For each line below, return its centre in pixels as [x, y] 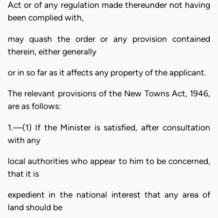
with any [24, 140]
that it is [23, 173]
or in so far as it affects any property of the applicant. [107, 72]
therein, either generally [52, 51]
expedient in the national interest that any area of [109, 195]
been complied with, [46, 18]
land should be [35, 208]
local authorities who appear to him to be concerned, [109, 161]
